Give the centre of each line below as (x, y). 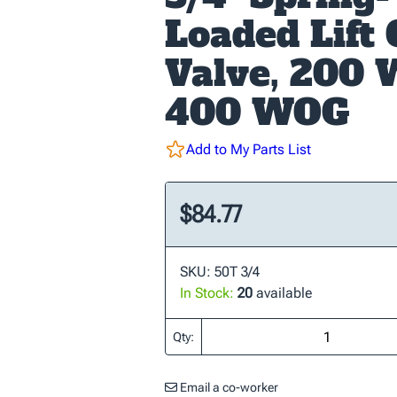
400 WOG (257, 113)
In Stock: (207, 293)
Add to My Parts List (249, 149)
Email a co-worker (228, 387)
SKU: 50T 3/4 (220, 272)
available (282, 293)
